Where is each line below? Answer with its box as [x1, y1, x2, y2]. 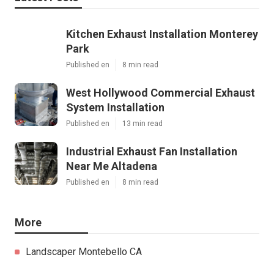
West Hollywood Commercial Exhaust [66, 86, 255, 99]
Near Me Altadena [66, 159, 157, 172]
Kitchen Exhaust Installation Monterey [66, 27, 258, 40]
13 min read [122, 119, 163, 128]
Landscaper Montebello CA [26, 245, 142, 257]
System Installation [66, 100, 165, 114]
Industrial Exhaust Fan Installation [66, 144, 237, 158]
